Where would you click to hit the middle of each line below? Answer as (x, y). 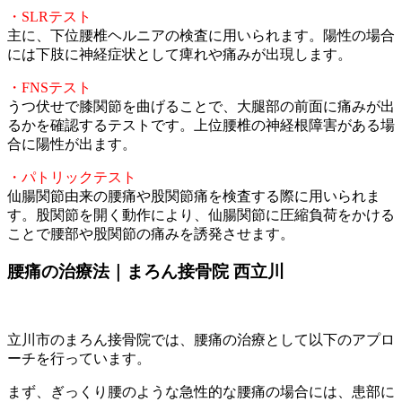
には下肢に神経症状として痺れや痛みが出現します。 (179, 54)
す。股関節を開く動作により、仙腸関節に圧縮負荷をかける (201, 214)
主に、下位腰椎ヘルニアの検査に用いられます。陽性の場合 (201, 35)
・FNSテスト (49, 87)
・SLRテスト (49, 16)
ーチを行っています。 (79, 358)
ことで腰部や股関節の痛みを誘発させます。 (151, 233)
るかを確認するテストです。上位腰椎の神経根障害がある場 (201, 125)
